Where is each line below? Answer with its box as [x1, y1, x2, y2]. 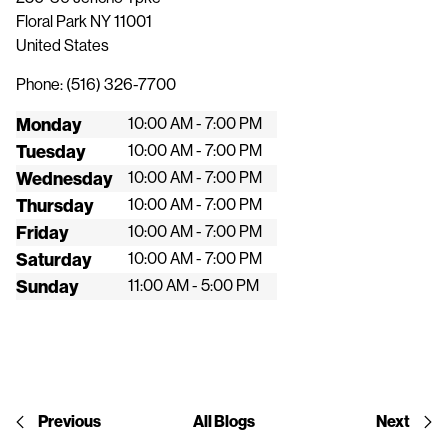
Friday [16, 221, 69, 243]
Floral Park [16, 11, 90, 30]
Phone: [16, 74, 66, 93]
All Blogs [192, 411, 255, 430]
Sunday [16, 275, 79, 297]
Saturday [16, 248, 92, 270]
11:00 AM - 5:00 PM [128, 275, 259, 294]
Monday [16, 113, 82, 135]
